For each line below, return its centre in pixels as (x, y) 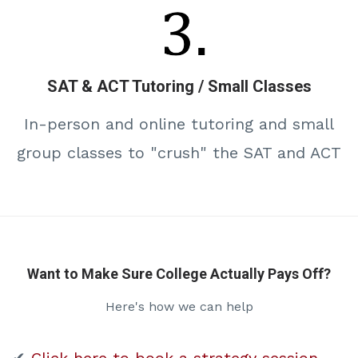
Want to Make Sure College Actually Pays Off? (179, 273)
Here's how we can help (179, 306)
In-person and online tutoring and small (179, 123)
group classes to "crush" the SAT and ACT (179, 152)
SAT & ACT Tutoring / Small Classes (179, 86)
